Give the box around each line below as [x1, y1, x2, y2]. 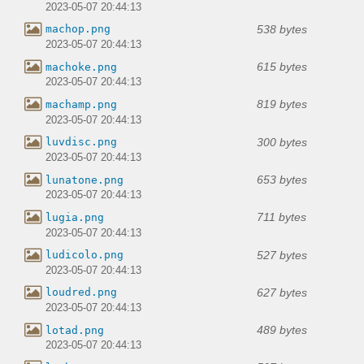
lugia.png [45, 210, 104, 223]
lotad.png [45, 323, 104, 336]
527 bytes [257, 248, 307, 262]
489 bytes [257, 323, 307, 337]
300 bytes [257, 135, 307, 149]
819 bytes [257, 97, 307, 111]
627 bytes [257, 285, 307, 299]
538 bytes [257, 22, 307, 36]
